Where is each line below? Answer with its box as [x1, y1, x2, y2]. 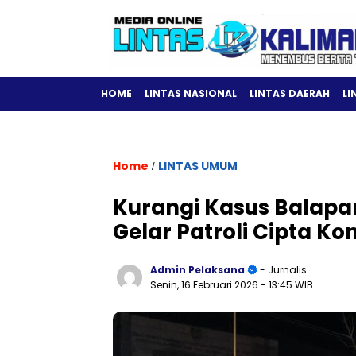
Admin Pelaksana [150, 263, 245, 277]
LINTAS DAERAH [250, 87, 330, 100]
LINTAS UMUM [158, 158, 238, 174]
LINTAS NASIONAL [145, 87, 237, 100]
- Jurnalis [257, 263, 307, 277]
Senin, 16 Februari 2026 [150, 278, 261, 292]
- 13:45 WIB [261, 278, 313, 292]
